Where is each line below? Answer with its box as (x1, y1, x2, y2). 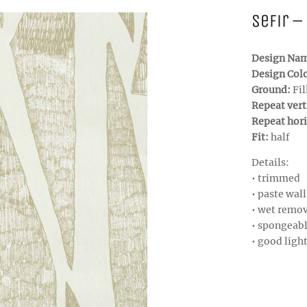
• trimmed (251, 171, 300, 184)
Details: (251, 156, 289, 169)
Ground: (251, 83, 293, 96)
